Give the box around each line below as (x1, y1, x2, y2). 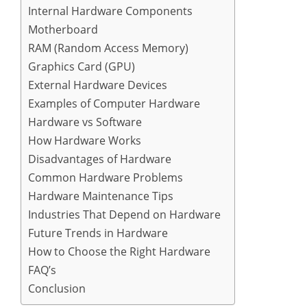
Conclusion (28, 281, 86, 296)
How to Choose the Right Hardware (28, 244, 210, 259)
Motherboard (28, 22, 98, 37)
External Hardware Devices (28, 77, 167, 93)
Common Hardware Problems (28, 170, 183, 185)
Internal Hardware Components (28, 3, 193, 19)
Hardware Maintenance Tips (28, 188, 173, 204)
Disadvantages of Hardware (28, 151, 171, 167)
